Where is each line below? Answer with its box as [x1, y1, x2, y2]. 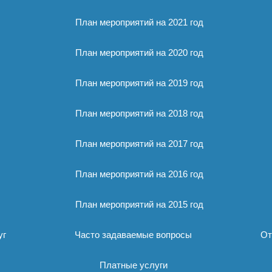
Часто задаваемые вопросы [75, 229, 192, 240]
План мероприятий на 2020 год [75, 47, 203, 58]
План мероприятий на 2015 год [75, 199, 203, 209]
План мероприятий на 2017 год [75, 138, 203, 149]
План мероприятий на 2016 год [75, 169, 203, 179]
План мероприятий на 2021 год [75, 17, 203, 27]
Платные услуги [99, 260, 168, 270]
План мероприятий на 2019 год [75, 78, 203, 88]
